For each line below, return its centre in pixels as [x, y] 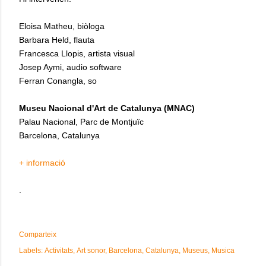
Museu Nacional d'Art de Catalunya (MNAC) [107, 108]
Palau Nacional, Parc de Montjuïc [81, 121]
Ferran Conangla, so [58, 80]
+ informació [42, 162]
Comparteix [38, 234]
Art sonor [91, 250]
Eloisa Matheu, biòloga [62, 26]
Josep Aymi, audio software [70, 67]
